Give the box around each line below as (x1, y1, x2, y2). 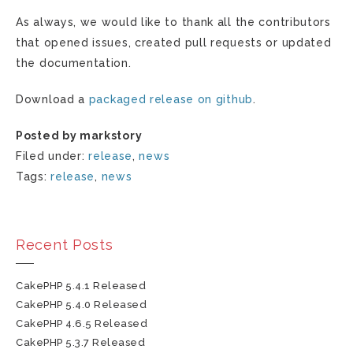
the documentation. (16, 57, 132, 69)
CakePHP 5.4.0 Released (16, 299, 147, 310)
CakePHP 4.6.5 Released (16, 318, 148, 329)
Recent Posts (16, 236, 113, 253)
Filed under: (16, 150, 89, 162)
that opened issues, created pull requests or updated (16, 36, 332, 49)
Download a (16, 93, 89, 106)
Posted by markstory (16, 129, 143, 142)
